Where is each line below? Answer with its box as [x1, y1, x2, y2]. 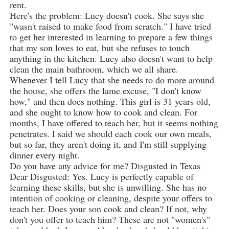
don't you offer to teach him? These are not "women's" [9, 213, 210, 226]
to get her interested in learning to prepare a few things [9, 31, 213, 43]
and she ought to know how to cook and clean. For [9, 106, 197, 119]
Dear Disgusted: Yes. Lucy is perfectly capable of [9, 170, 194, 183]
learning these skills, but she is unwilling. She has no [9, 181, 207, 194]
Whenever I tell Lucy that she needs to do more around [9, 74, 214, 86]
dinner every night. [9, 149, 80, 162]
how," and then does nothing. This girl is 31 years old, [9, 95, 211, 108]
